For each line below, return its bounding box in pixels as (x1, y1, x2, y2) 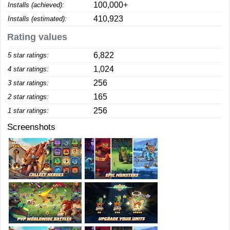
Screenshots (7, 122, 55, 132)
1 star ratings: (8, 107, 49, 114)
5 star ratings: (8, 51, 49, 59)
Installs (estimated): (8, 15, 67, 23)
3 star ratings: (8, 79, 49, 87)
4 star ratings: (8, 65, 49, 73)
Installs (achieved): (8, 1, 64, 9)
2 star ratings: (8, 93, 49, 101)
